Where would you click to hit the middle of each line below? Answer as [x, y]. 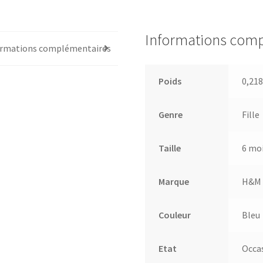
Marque [173, 181]
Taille [169, 148]
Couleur [174, 215]
